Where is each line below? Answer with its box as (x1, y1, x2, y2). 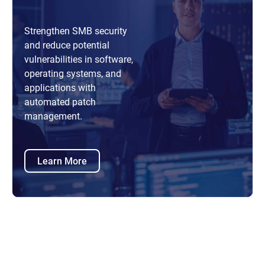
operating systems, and (24, 66, 121, 79)
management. (24, 109, 82, 122)
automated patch (24, 95, 96, 108)
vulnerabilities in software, (24, 52, 133, 65)
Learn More (37, 154, 87, 167)
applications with (24, 80, 96, 93)
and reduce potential (24, 38, 109, 51)
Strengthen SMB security (24, 24, 127, 37)
